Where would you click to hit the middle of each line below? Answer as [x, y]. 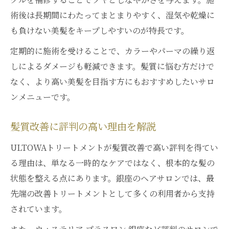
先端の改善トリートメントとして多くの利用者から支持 [112, 193]
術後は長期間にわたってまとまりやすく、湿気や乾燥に [112, 15]
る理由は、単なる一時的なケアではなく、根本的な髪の [112, 163]
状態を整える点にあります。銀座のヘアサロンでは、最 [112, 178]
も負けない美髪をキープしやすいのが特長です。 [100, 30]
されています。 [39, 209]
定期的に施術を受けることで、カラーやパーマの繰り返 [112, 51]
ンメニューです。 [43, 97]
